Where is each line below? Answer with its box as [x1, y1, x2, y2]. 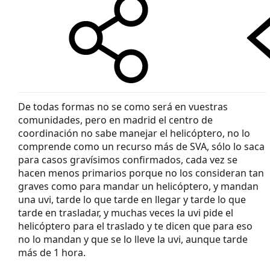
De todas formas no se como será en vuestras [18, 100, 228, 114]
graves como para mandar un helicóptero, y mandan [18, 180, 259, 193]
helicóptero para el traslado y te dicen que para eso [18, 219, 253, 233]
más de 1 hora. [18, 246, 86, 260]
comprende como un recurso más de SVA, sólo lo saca [18, 140, 265, 154]
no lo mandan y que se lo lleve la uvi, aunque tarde [18, 233, 248, 246]
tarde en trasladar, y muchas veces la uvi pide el [18, 206, 233, 220]
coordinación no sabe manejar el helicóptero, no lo [18, 127, 250, 140]
